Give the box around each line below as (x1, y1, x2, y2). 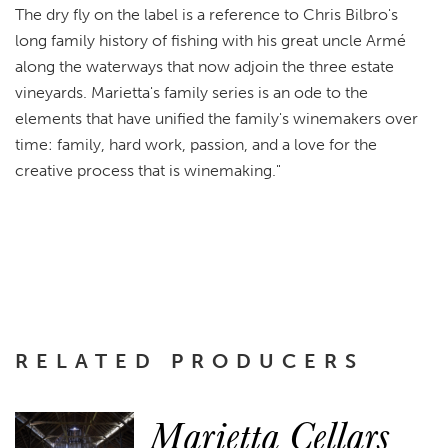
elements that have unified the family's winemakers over (15, 109, 418, 129)
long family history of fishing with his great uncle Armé (15, 31, 406, 51)
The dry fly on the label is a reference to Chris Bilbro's (15, 5, 398, 25)
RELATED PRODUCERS (15, 349, 364, 374)
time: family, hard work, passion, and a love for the (15, 135, 377, 155)
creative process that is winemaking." (15, 161, 281, 181)
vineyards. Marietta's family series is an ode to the (15, 83, 368, 103)
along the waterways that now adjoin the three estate (15, 57, 394, 77)
